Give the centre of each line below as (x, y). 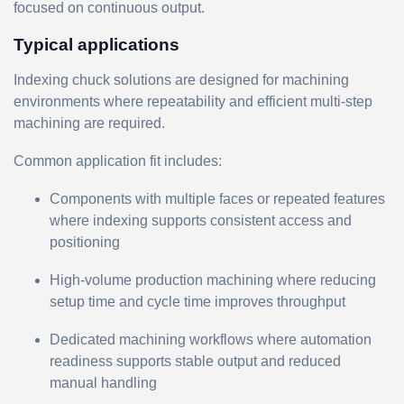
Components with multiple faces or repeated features (217, 198)
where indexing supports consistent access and (201, 220)
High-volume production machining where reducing (213, 280)
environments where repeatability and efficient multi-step (193, 101)
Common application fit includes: (118, 161)
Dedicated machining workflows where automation (211, 339)
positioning (85, 242)
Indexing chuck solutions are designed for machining (181, 79)
